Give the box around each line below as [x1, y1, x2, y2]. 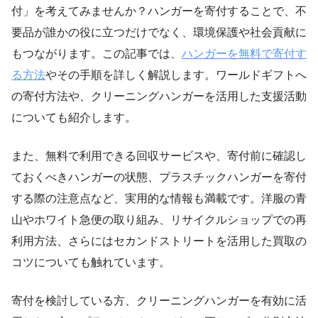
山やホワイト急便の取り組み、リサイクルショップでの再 [11, 213, 307, 226]
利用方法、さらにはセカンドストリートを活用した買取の [11, 234, 307, 247]
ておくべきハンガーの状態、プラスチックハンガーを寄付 [11, 170, 307, 183]
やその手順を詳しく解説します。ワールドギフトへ [45, 68, 307, 81]
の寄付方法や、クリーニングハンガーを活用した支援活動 [11, 89, 307, 102]
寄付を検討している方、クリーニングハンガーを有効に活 [11, 294, 307, 307]
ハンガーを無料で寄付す [182, 47, 307, 60]
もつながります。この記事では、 [11, 47, 182, 60]
